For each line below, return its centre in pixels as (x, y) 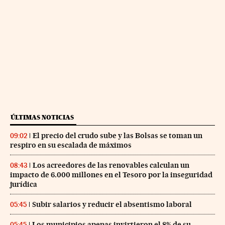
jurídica (24, 185)
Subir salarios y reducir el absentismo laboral (112, 205)
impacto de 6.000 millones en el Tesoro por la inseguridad (111, 175)
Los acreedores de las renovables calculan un (111, 165)
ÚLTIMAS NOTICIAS (42, 118)
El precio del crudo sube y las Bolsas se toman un (118, 136)
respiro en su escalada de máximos (71, 145)
